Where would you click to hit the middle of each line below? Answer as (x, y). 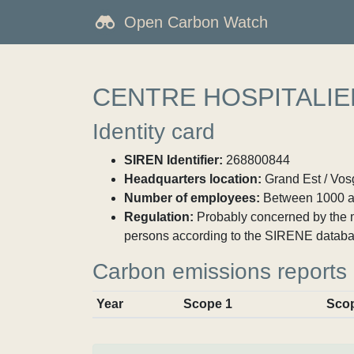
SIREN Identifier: (173, 160)
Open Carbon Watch (196, 22)
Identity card (154, 132)
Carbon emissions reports (220, 271)
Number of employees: (192, 198)
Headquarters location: (193, 179)
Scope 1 (207, 304)
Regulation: (159, 217)
